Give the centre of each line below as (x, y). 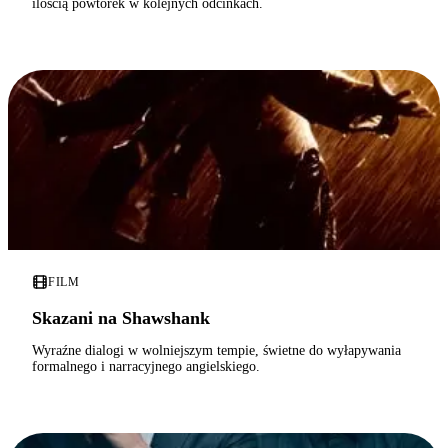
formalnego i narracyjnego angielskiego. (146, 367)
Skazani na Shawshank (121, 318)
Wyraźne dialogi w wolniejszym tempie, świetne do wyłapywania (216, 351)
